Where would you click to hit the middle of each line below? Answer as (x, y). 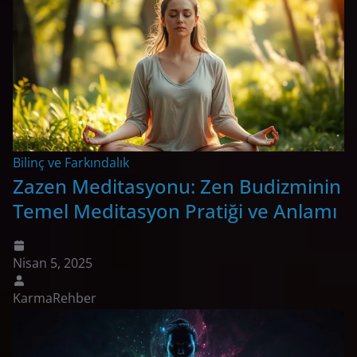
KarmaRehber (55, 298)
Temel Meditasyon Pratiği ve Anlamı (175, 211)
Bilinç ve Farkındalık (71, 163)
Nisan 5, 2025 (53, 263)
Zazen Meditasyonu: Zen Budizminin (177, 186)
